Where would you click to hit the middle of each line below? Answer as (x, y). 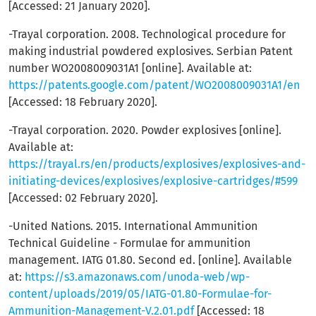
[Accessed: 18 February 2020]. (83, 102)
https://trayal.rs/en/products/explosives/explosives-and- (157, 164)
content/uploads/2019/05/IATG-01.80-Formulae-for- (140, 294)
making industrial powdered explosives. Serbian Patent (151, 51)
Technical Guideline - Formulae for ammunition (129, 243)
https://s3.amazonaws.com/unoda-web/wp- (137, 277)
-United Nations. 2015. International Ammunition (133, 226)
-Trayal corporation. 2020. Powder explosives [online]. (145, 130)
